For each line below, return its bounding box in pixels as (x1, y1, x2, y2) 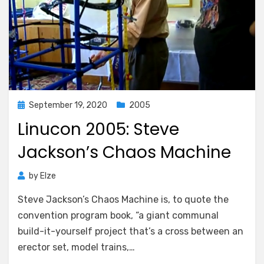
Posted (17, 100, 45, 110)
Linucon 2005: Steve (18, 118, 179, 141)
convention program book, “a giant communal (18, 210, 219, 221)
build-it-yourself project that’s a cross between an (18, 226, 243, 237)
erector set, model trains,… (18, 242, 135, 253)
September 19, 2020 (29, 100, 107, 110)
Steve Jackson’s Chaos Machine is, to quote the (18, 194, 229, 205)
